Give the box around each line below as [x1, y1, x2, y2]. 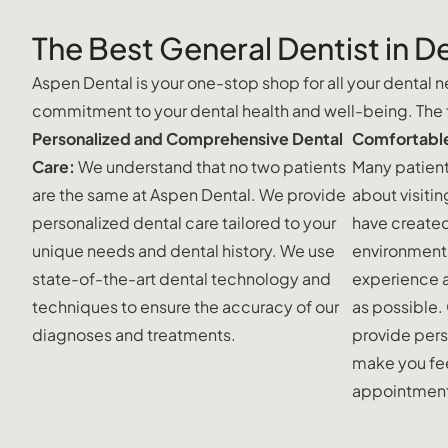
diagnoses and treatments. [32, 323, 236, 345]
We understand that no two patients [75, 155, 346, 177]
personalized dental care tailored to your [32, 211, 336, 233]
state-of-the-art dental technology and [32, 267, 331, 289]
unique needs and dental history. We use [32, 239, 335, 261]
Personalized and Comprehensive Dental [32, 127, 343, 149]
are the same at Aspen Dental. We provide [32, 183, 346, 205]
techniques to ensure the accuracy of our [32, 295, 339, 317]
